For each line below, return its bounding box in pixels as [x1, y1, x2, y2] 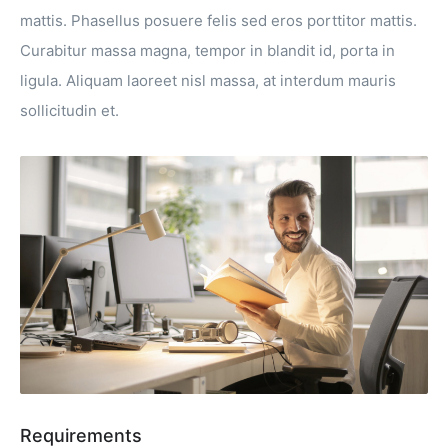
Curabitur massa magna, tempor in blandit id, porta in [20, 41, 395, 60]
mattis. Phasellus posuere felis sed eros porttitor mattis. [20, 11, 417, 30]
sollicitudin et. [20, 101, 119, 120]
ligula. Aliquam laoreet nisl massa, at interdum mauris [20, 71, 396, 90]
